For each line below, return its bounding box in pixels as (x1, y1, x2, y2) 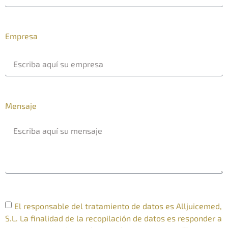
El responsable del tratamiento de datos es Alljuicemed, (14, 201, 222, 211)
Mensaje (5, 101, 37, 110)
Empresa (5, 31, 38, 41)
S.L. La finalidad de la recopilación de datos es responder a (5, 213, 222, 223)
